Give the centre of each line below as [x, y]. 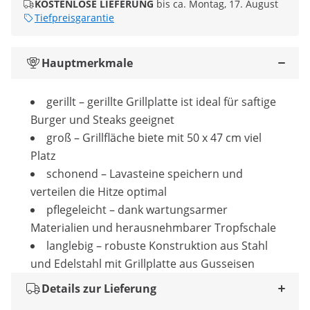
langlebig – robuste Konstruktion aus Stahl [157, 246]
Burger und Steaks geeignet [102, 120]
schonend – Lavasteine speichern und [145, 174]
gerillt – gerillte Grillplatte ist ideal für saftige [161, 102]
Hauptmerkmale [87, 63]
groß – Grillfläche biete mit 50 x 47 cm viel [154, 138]
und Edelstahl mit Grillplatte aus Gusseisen [143, 264]
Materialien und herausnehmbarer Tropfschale [153, 228]
